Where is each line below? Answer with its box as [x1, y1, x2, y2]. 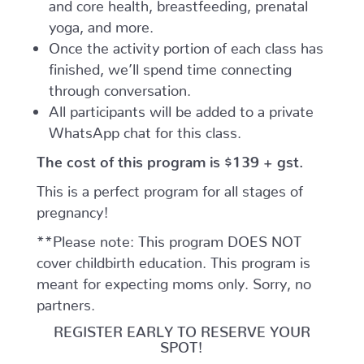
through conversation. [48, 81, 191, 92]
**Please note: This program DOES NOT [36, 232, 301, 243]
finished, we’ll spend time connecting [48, 60, 292, 71]
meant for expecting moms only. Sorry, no [36, 275, 311, 285]
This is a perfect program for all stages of [36, 182, 303, 193]
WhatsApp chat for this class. [48, 123, 241, 134]
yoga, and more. [48, 18, 154, 28]
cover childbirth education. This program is [36, 253, 310, 264]
